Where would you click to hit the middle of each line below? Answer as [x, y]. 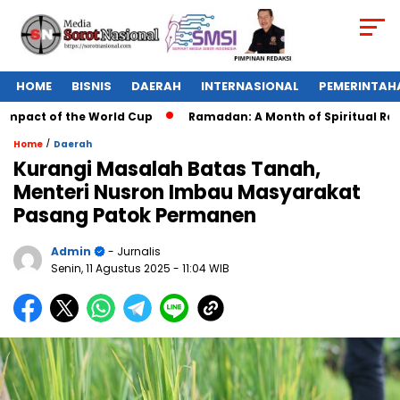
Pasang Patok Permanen [135, 216]
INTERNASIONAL [250, 87]
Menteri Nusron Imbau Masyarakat [187, 193]
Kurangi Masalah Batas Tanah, [167, 170]
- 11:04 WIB [201, 269]
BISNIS [92, 87]
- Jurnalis [133, 252]
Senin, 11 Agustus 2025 [112, 269]
